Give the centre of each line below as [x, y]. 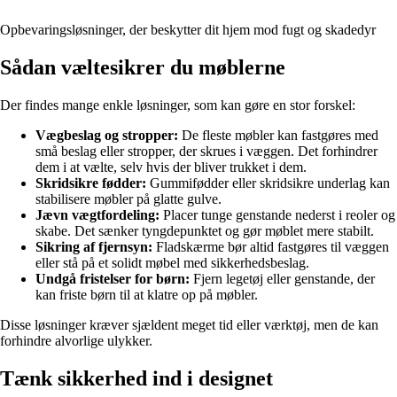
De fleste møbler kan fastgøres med [278, 136]
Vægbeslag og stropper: [107, 136]
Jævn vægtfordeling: [97, 215]
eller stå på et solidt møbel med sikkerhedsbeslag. [172, 263]
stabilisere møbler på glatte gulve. [128, 199]
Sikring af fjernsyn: [94, 247]
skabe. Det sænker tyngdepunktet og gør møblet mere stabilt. [205, 231]
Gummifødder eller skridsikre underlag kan [268, 183]
